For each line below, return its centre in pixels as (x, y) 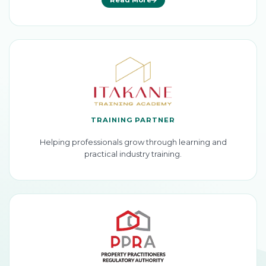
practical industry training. (133, 153)
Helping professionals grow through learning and (133, 142)
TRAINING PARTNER (133, 120)
